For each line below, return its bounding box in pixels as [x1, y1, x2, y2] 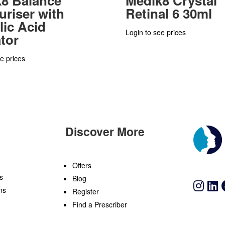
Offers [72, 160, 91, 171]
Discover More [65, 123, 145, 140]
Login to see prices [125, 27, 186, 37]
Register [72, 186, 99, 197]
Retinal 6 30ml [125, 4, 212, 23]
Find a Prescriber [72, 199, 127, 210]
